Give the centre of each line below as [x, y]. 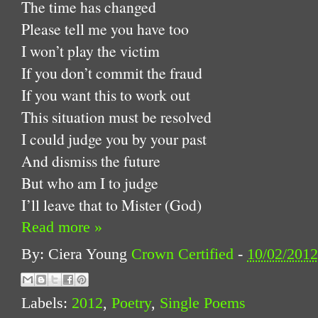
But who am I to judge [90, 183]
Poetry [131, 303]
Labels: [46, 303]
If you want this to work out [106, 95]
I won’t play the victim [91, 51]
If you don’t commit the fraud [112, 73]
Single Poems [203, 303]
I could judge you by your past [114, 139]
